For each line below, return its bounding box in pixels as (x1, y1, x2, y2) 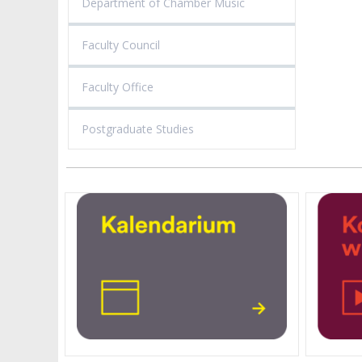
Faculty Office (82, 79, 154, 95)
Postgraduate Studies (82, 121, 194, 137)
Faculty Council (82, 37, 160, 53)
